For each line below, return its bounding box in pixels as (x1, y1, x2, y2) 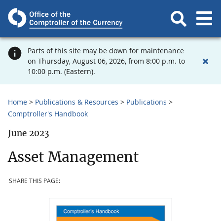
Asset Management (8, 147, 139, 166)
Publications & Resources (35, 97, 118, 107)
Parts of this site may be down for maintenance (28, 46, 184, 55)
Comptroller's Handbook (8, 109, 88, 118)
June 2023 (8, 128, 49, 139)
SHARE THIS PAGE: (9, 177, 60, 185)
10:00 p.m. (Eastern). (28, 67, 95, 76)
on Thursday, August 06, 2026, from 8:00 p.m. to (28, 56, 185, 66)
